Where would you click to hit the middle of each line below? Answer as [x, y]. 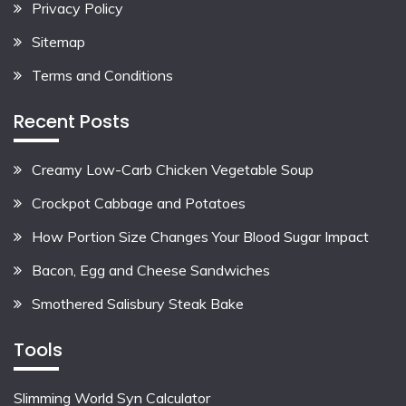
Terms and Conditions [102, 75]
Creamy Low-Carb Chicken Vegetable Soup [173, 170]
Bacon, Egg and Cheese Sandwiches [151, 270]
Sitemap [58, 41]
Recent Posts [72, 122]
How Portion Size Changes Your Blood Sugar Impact [200, 236]
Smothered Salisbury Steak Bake [138, 303]
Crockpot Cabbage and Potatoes [139, 203]
